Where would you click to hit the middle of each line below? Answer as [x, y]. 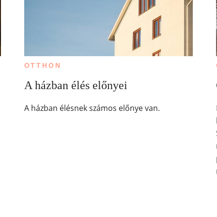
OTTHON [43, 65]
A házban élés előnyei [76, 85]
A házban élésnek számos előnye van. [92, 108]
